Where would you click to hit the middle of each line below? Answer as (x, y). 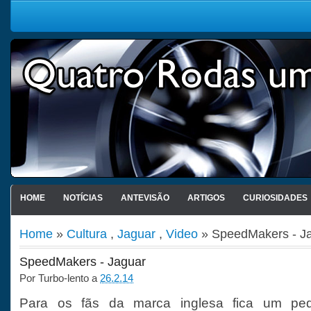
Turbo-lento (64, 278)
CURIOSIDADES (275, 198)
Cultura (87, 234)
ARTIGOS (206, 198)
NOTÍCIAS (83, 198)
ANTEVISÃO (145, 198)
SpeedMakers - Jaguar (83, 262)
